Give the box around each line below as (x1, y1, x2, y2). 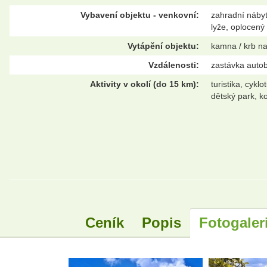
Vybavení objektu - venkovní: (80, 10, 199, 20)
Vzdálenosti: (148, 60, 199, 70)
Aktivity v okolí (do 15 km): (90, 79, 199, 89)
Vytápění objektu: (128, 41, 199, 51)
